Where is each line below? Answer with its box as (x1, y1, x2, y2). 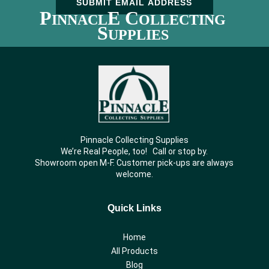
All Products (111, 246, 158, 256)
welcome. (115, 169, 153, 179)
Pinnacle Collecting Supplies (80, 134, 189, 145)
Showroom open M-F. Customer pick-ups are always (35, 157, 234, 168)
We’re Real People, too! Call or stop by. (61, 146, 208, 156)
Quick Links (107, 202, 162, 213)
